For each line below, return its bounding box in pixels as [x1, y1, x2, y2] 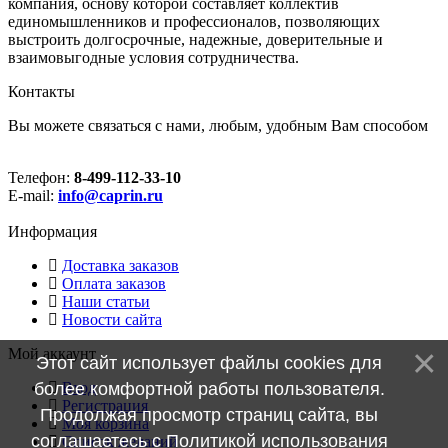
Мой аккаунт [8, 344, 96, 362]
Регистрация [62, 396, 148, 414]
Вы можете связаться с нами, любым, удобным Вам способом [8, 116, 428, 134]
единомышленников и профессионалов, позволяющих [8, 12, 380, 30]
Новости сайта [62, 310, 162, 328]
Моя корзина [62, 414, 149, 432]
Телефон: [8, 168, 74, 186]
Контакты [8, 82, 75, 100]
